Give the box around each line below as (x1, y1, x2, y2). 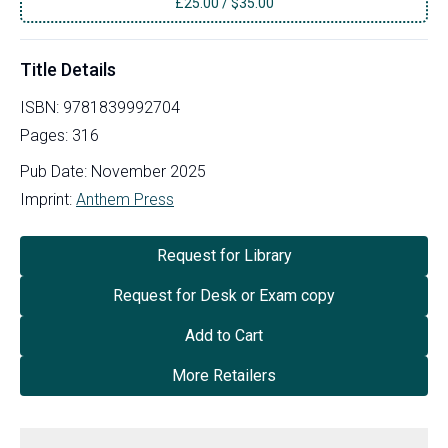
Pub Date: (20, 161, 87, 181)
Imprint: (20, 189, 72, 209)
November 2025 (91, 161, 206, 181)
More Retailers (172, 365, 276, 385)
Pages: (20, 125, 72, 145)
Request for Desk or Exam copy (113, 285, 335, 305)
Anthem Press (76, 189, 174, 209)
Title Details (20, 58, 116, 80)
